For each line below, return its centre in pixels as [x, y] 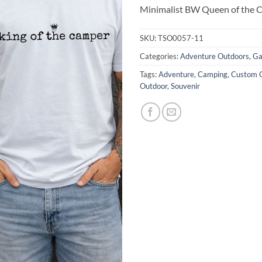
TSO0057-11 [181, 38]
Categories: [160, 56]
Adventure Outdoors [215, 56]
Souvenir [185, 86]
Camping [213, 74]
